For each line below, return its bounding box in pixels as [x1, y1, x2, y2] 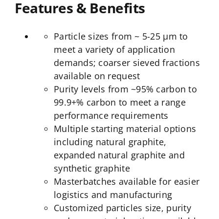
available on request [53, 69, 140, 82]
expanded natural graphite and [53, 149, 185, 161]
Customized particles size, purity [53, 201, 191, 214]
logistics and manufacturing [53, 188, 173, 200]
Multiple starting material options [53, 122, 197, 134]
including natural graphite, [53, 135, 167, 148]
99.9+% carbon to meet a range [53, 96, 186, 108]
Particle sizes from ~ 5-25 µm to [53, 30, 188, 42]
